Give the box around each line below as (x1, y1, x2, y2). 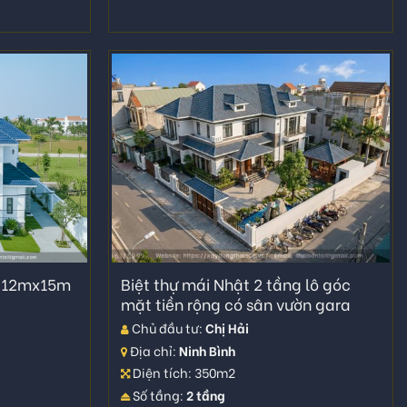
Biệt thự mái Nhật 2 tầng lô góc (121, 273, 352, 296)
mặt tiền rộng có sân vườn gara (121, 293, 352, 316)
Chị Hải (205, 318, 250, 338)
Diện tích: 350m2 (130, 362, 236, 382)
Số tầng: (130, 384, 187, 404)
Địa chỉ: (127, 340, 180, 360)
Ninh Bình (179, 340, 236, 360)
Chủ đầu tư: (129, 318, 206, 338)
